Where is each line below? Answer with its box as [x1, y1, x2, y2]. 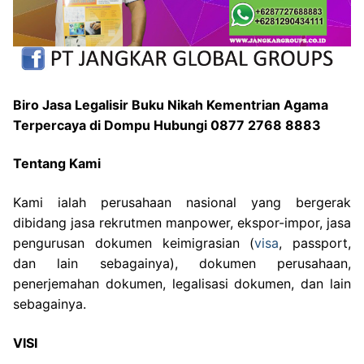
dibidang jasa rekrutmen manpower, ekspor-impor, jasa [13, 214, 351, 232]
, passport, [279, 235, 351, 252]
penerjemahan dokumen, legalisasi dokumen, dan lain [13, 275, 351, 292]
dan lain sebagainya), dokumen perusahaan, [13, 255, 351, 272]
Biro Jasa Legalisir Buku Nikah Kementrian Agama [13, 96, 328, 113]
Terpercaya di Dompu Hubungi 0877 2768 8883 [13, 116, 321, 133]
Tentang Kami [13, 155, 101, 172]
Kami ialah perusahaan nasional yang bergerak [13, 194, 351, 211]
